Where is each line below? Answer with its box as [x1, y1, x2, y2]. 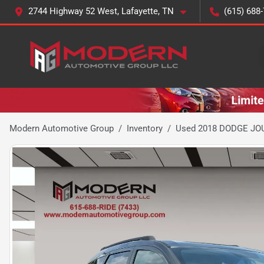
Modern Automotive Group [9, 123, 114, 134]
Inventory [127, 123, 163, 134]
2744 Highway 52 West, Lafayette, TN [28, 6, 174, 16]
